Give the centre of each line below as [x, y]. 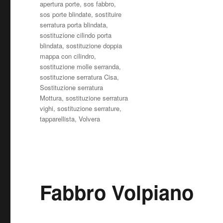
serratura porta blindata [73, 24]
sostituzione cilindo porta [76, 35]
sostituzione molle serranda [80, 66]
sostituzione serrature [89, 108]
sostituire [109, 14]
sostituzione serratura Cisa [79, 77]
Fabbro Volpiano [117, 192]
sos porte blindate [66, 14]
